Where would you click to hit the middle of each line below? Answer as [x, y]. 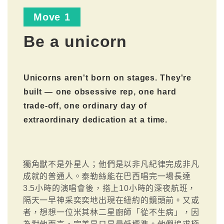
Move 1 [52, 17]
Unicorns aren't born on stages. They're [107, 78]
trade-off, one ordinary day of [85, 106]
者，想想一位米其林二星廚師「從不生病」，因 [111, 212]
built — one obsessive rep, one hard [100, 92]
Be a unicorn [75, 42]
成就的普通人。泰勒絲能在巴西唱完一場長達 [107, 176]
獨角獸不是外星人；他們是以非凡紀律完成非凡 [111, 164]
